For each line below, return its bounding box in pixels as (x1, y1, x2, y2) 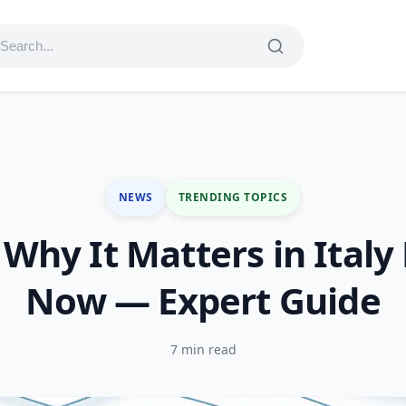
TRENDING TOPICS (178, 189, 288, 205)
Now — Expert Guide (25, 275, 381, 325)
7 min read (169, 341, 237, 358)
